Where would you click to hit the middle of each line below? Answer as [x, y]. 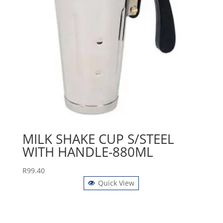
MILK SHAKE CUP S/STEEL [98, 139]
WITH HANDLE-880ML [88, 152]
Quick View [116, 183]
